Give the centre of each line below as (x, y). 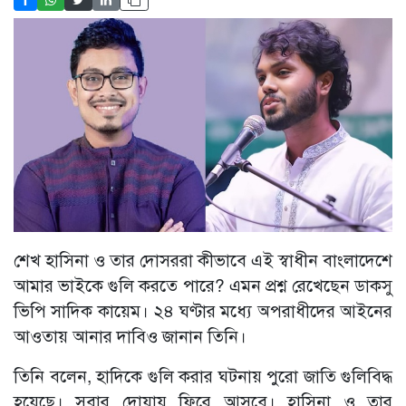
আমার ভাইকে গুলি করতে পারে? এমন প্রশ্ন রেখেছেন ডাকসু (203, 285)
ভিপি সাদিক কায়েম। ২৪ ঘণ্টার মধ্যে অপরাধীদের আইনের (203, 310)
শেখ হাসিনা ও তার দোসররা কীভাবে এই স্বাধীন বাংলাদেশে (203, 259)
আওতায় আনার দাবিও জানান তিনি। (132, 335)
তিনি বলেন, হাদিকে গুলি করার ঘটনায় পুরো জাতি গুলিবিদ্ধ (203, 375)
